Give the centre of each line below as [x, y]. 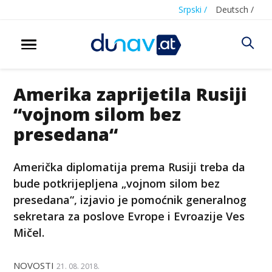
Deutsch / [235, 9]
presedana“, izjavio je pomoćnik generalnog [130, 199]
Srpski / [193, 9]
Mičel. [29, 232]
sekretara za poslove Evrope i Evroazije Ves [129, 216]
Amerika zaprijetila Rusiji [131, 93]
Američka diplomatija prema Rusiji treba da [130, 167]
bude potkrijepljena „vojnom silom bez [117, 183]
